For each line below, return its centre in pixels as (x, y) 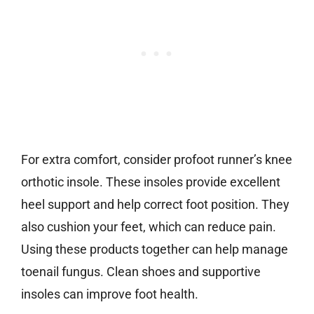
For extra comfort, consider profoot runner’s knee (157, 160)
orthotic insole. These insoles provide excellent (151, 182)
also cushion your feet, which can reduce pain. (149, 227)
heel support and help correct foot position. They (155, 205)
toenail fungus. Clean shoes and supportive (141, 272)
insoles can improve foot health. (110, 294)
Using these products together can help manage (155, 250)
